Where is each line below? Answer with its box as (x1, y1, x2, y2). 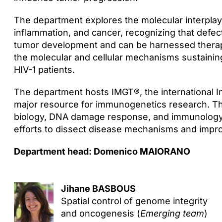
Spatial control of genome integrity (60, 196, 208, 206)
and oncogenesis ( (60, 208, 140, 219)
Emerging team (140, 208, 204, 219)
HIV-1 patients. (13, 64, 75, 75)
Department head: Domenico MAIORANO (13, 146, 190, 157)
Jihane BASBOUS (60, 183, 136, 194)
